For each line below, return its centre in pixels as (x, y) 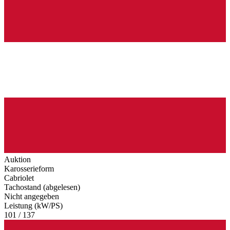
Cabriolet (19, 178)
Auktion (17, 160)
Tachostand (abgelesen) (42, 187)
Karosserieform (29, 169)
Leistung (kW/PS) (33, 206)
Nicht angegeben (32, 197)
